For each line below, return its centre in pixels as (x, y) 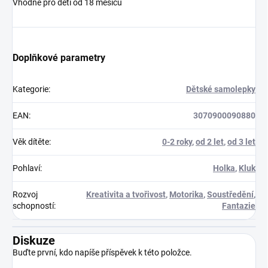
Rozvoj (25, 194)
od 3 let (241, 141)
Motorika (186, 194)
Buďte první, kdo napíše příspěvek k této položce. (102, 252)
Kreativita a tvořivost (126, 194)
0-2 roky (177, 141)
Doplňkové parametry (59, 57)
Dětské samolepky (221, 89)
